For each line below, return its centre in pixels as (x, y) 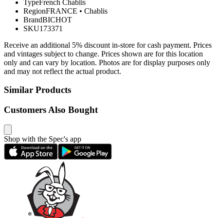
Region (35, 11)
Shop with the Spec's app (43, 139)
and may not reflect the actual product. (63, 71)
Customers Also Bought (51, 110)
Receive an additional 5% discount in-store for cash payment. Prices (108, 45)
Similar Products (37, 90)
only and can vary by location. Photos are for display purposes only (107, 62)
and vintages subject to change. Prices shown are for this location (103, 54)
